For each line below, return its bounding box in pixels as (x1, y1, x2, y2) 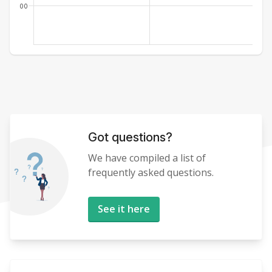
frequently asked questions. (88, 166, 214, 179)
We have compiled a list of (88, 151, 206, 165)
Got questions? (88, 130, 172, 144)
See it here (98, 202, 150, 216)
